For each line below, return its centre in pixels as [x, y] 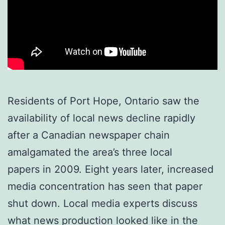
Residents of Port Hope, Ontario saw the [103, 101]
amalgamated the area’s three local [90, 152]
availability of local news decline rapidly [101, 118]
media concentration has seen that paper [105, 186]
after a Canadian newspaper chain [89, 135]
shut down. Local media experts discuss [102, 203]
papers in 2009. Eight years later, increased [110, 169]
